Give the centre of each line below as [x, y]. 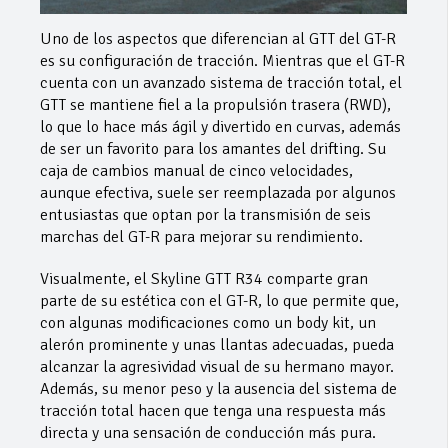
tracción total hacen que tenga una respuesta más [213, 411]
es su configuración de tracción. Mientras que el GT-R [222, 61]
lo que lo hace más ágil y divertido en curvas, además [220, 127]
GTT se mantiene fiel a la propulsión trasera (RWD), [215, 105]
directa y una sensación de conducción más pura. [208, 433]
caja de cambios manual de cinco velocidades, [196, 171]
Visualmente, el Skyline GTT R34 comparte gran [204, 279]
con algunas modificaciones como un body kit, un [208, 323]
